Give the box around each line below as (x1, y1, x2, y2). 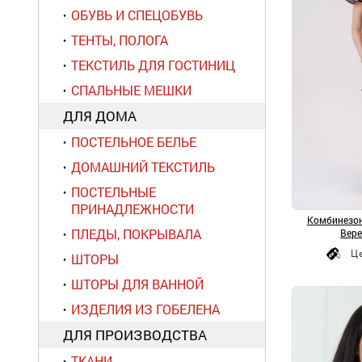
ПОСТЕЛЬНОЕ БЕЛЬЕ (71, 133, 196, 150)
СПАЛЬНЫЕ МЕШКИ (71, 82, 192, 99)
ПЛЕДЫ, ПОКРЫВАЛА (71, 225, 201, 242)
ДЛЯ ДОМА (63, 107, 137, 125)
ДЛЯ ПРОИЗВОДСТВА (63, 326, 207, 344)
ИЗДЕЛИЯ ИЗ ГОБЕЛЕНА (71, 301, 220, 318)
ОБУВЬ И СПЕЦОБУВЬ (71, 6, 203, 23)
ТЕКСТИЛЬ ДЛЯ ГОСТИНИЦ (71, 57, 235, 74)
